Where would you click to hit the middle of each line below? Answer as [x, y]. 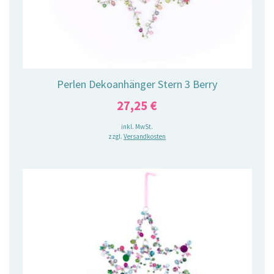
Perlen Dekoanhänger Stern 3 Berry [137, 84]
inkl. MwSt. [137, 126]
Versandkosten [145, 136]
